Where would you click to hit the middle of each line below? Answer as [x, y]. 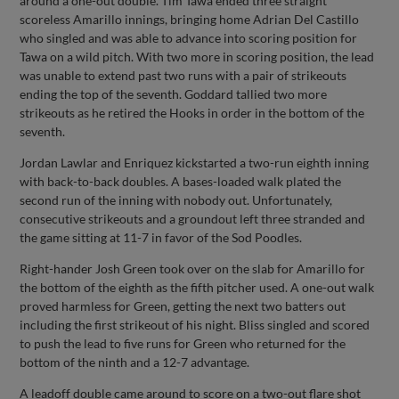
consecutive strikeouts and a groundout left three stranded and [193, 218]
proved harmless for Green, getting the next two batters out [183, 305]
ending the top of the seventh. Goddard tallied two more [174, 94]
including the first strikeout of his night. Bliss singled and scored [195, 324]
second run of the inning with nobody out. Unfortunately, [176, 199]
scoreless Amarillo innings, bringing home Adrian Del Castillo [190, 19]
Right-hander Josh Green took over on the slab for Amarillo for [193, 268]
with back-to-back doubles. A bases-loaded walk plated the [181, 181]
